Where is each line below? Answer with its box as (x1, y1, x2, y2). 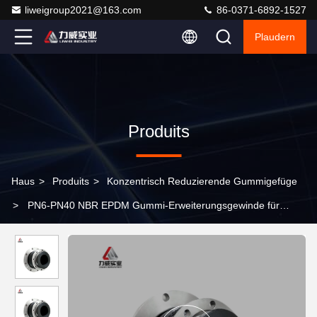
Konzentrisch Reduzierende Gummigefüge (107, 175, 297, 187)
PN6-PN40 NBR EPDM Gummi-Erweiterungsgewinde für (28, 200, 279, 211)
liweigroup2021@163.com (25, 4, 142, 16)
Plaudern (255, 31, 295, 42)
